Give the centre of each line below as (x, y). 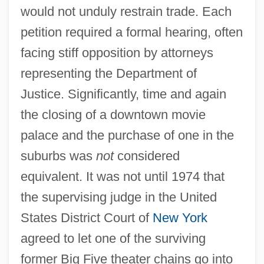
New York (180, 217)
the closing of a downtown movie (113, 114)
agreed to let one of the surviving (113, 238)
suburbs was (58, 156)
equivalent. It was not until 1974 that (122, 176)
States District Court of (86, 217)
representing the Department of (108, 73)
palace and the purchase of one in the (127, 135)
